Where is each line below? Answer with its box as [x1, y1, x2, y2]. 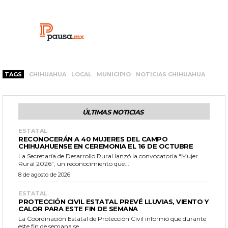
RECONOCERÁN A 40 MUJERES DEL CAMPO [18, 135, 167, 144]
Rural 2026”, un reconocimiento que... [18, 160, 129, 168]
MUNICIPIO [97, 71, 131, 78]
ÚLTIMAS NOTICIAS [82, 108, 144, 117]
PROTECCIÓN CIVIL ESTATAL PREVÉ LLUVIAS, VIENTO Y [18, 197, 208, 206]
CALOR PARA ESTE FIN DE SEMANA [18, 205, 138, 213]
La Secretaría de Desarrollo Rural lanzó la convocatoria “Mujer [18, 152, 198, 160]
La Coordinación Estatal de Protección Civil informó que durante [18, 215, 206, 223]
